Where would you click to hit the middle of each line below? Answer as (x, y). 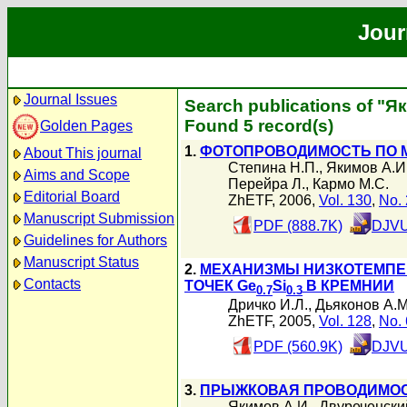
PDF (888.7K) (298, 226)
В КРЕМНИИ (348, 286)
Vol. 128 (345, 322)
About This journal (83, 153)
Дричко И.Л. (268, 305)
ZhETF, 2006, (273, 200)
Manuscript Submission (99, 218)
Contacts (52, 284)
